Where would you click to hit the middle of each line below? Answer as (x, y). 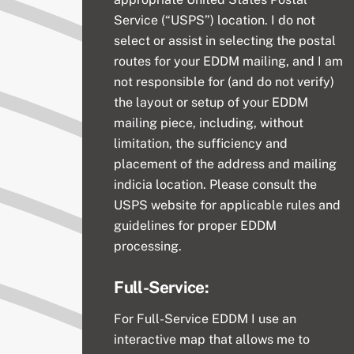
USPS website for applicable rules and (228, 205)
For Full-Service (162, 318)
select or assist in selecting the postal (225, 40)
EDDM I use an (254, 318)
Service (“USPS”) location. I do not (215, 20)
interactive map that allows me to (212, 339)
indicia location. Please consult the (216, 184)
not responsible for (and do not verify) (224, 81)
